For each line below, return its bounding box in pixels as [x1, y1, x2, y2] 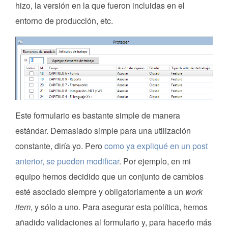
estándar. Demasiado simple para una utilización [15, 124, 191, 136]
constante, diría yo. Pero [15, 139, 104, 152]
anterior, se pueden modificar [15, 155, 119, 167]
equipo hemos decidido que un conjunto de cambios [15, 170, 204, 182]
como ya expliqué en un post [104, 139, 208, 152]
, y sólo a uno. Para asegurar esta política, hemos [31, 201, 208, 213]
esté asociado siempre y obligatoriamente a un [15, 185, 185, 197]
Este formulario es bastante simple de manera [15, 109, 180, 121]
